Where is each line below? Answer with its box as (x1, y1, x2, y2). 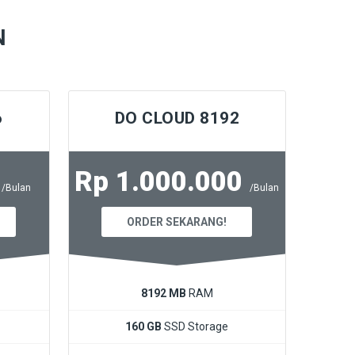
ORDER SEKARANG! (127, 215, 227, 228)
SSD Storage (162, 319, 229, 333)
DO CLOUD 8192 (114, 108, 240, 128)
